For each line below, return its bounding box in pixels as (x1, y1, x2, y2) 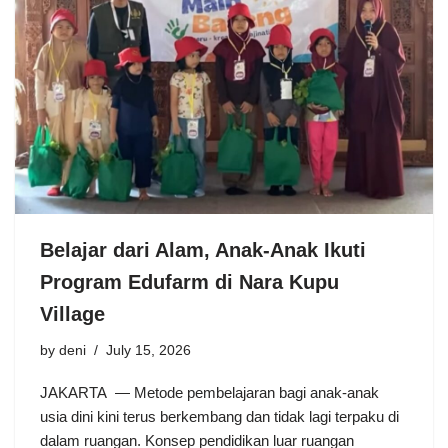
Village (40, 302, 105, 325)
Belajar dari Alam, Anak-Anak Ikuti (40, 238, 366, 261)
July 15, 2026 (106, 342, 191, 358)
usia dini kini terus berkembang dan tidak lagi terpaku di (40, 407, 399, 425)
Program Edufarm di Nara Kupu (40, 270, 339, 293)
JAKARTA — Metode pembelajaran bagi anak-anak (40, 383, 379, 401)
